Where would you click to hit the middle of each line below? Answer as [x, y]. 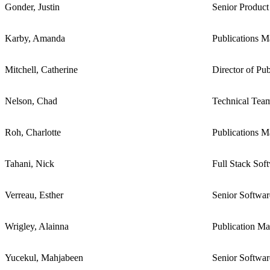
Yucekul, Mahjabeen [44, 257]
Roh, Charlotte [33, 132]
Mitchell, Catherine [41, 69]
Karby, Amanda [35, 38]
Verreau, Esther [34, 195]
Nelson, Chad [31, 101]
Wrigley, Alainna [37, 226]
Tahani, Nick [30, 163]
